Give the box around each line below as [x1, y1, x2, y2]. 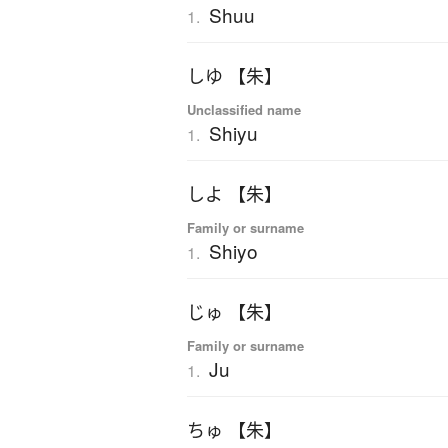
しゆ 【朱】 [187, 64, 282, 89]
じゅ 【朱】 [187, 300, 282, 325]
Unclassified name [187, 100, 301, 120]
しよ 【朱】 [187, 182, 282, 207]
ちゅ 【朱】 [187, 418, 282, 443]
